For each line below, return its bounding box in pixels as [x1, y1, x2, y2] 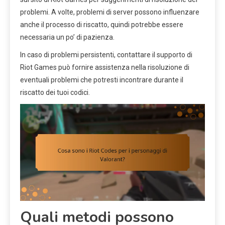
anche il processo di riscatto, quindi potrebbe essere [20, 21, 183, 29]
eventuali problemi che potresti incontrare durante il [20, 76, 183, 84]
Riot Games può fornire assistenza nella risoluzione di [20, 63, 189, 72]
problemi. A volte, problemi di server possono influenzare [20, 8, 199, 17]
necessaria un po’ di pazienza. [20, 33, 115, 42]
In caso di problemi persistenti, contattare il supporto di [20, 51, 192, 59]
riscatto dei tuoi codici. [20, 88, 90, 97]
